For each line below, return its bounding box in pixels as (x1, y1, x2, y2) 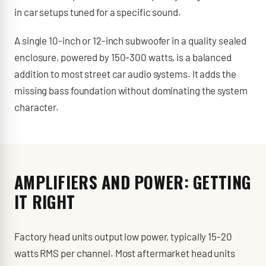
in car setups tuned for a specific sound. (14, 6, 181, 18)
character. (14, 101, 59, 113)
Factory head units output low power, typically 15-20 (14, 230, 232, 242)
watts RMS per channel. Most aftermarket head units (14, 247, 235, 259)
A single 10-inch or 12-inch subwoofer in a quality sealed (14, 34, 247, 46)
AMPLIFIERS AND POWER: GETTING (14, 170, 251, 194)
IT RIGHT (14, 189, 75, 214)
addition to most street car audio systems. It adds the (14, 68, 236, 80)
